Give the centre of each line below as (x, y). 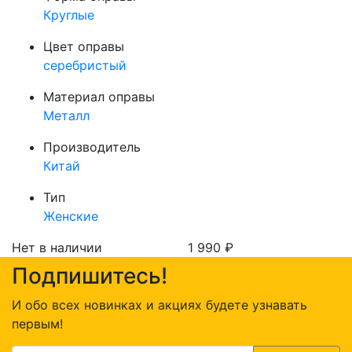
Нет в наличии (57, 247)
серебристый (85, 65)
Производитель (92, 147)
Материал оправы (99, 96)
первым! (37, 323)
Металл (66, 115)
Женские (71, 216)
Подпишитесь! (90, 275)
